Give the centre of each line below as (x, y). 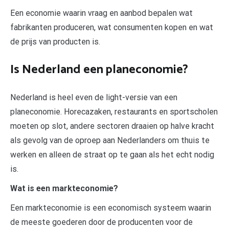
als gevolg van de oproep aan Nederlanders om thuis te (110, 140)
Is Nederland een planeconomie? (99, 70)
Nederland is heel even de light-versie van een (94, 97)
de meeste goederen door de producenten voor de (101, 222)
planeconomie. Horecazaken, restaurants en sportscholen (114, 111)
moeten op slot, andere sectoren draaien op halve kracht (112, 126)
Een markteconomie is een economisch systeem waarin (111, 208)
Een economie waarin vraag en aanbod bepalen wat (101, 13)
